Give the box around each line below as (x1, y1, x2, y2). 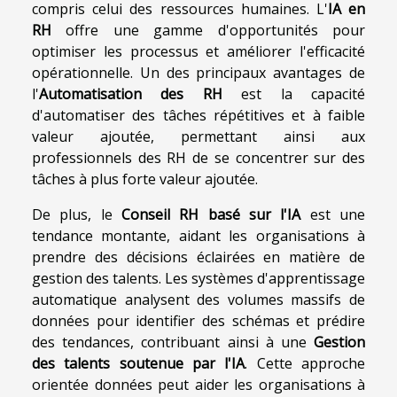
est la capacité (222, 84, 366, 105)
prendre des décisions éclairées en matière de (32, 247, 365, 268)
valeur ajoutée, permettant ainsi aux (32, 127, 365, 147)
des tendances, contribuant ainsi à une (32, 332, 314, 353)
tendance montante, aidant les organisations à (32, 226, 365, 246)
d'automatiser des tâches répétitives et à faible (32, 105, 365, 126)
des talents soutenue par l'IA (32, 354, 245, 374)
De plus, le (32, 205, 121, 225)
